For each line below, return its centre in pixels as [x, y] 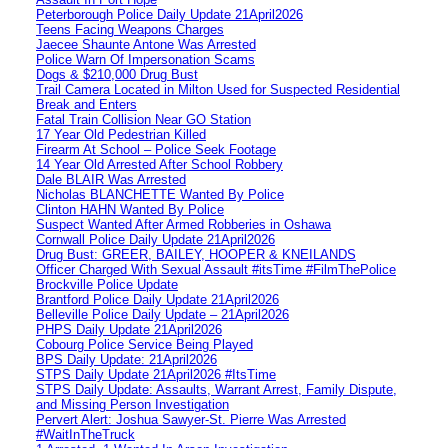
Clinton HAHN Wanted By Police [130, 209]
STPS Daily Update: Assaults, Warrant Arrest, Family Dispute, [216, 389]
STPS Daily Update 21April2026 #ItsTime [156, 374]
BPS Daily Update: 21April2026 [126, 359]
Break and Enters [86, 104]
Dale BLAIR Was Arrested [111, 179]
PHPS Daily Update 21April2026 [129, 329]
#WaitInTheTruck [85, 434]
